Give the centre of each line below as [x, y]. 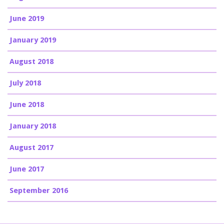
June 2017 [27, 169]
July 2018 [25, 83]
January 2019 [33, 40]
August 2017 [31, 148]
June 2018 [27, 105]
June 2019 [27, 19]
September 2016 [39, 191]
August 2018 [31, 62]
